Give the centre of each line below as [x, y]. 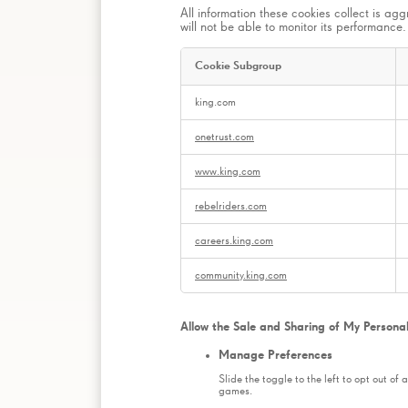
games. [235, 391]
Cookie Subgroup [238, 66]
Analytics [202, 103]
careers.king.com [234, 240]
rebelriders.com [231, 206]
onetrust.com [224, 137]
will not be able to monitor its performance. [293, 26]
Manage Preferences [275, 356]
